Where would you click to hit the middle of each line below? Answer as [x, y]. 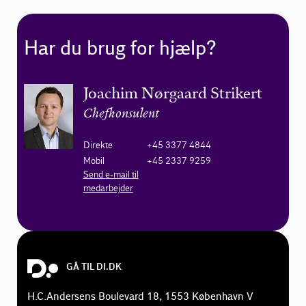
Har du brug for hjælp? [120, 48]
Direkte [98, 145]
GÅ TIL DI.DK [94, 267]
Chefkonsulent [121, 114]
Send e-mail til [111, 174]
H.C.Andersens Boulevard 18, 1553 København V [141, 296]
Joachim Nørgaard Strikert [172, 93]
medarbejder [108, 188]
